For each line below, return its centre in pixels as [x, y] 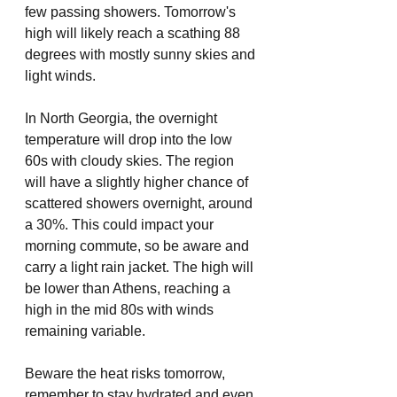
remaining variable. [87, 331]
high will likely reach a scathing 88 [134, 33]
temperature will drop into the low [130, 140]
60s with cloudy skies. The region [131, 161]
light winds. [62, 76]
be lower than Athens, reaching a [129, 288]
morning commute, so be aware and [139, 246]
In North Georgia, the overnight [123, 118]
